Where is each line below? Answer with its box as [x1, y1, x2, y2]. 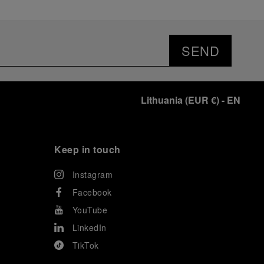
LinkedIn [72, 222, 107, 233]
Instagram [72, 169, 113, 180]
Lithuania [141, 93, 183, 107]
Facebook [72, 186, 112, 198]
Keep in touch [54, 143, 121, 156]
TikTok [72, 239, 99, 251]
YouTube [72, 204, 107, 216]
